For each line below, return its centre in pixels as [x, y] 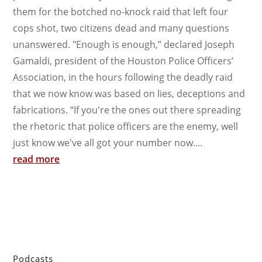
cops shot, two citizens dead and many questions [121, 28]
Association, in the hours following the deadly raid [123, 77]
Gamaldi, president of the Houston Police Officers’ [123, 61]
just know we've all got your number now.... [108, 142]
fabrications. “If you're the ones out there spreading [127, 110]
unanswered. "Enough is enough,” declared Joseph [124, 44]
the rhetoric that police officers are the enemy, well [126, 126]
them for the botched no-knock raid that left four [121, 11]
